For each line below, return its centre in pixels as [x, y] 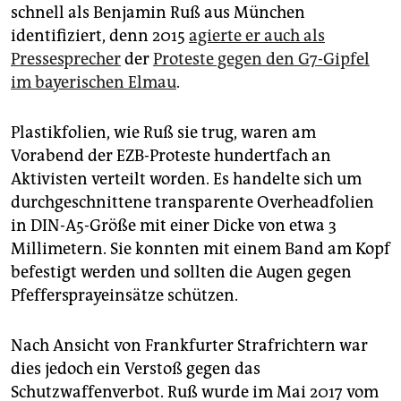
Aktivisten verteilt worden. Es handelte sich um [186, 179]
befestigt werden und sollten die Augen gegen [181, 272]
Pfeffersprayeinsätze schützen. [124, 295]
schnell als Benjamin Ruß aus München [158, 12]
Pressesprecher [66, 59]
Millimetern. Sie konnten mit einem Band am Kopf [200, 248]
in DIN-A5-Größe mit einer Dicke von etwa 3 [174, 225]
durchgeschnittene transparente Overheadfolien [192, 202]
